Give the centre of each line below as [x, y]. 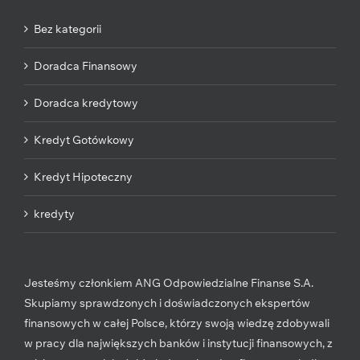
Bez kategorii [67, 29]
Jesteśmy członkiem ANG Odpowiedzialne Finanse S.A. [169, 282]
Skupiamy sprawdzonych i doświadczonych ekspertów [167, 303]
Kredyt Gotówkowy [84, 139]
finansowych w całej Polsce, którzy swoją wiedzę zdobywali [177, 323]
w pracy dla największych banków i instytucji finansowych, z [178, 343]
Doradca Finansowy [86, 65]
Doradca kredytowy [86, 102]
